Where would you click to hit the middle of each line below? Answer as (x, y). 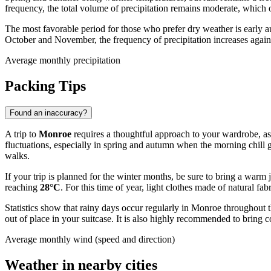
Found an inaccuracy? (48, 113)
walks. (17, 156)
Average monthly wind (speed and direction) (90, 240)
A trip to (22, 134)
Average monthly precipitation (63, 60)
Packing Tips (45, 86)
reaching (22, 188)
